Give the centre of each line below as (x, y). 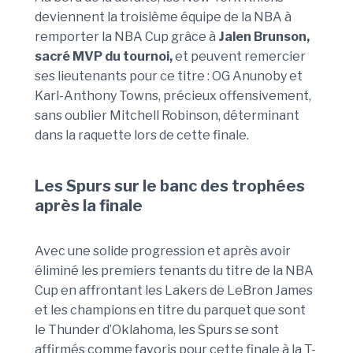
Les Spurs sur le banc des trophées (170, 186)
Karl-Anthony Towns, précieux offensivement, (173, 95)
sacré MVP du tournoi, (104, 56)
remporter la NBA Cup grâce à (126, 36)
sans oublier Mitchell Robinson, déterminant (167, 115)
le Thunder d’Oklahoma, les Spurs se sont (157, 330)
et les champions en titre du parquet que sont (170, 310)
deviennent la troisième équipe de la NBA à (163, 17)
